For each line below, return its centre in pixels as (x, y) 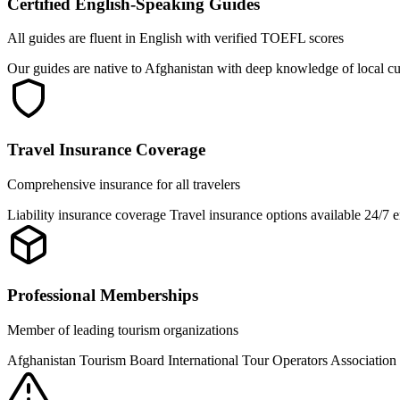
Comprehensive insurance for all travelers (124, 184)
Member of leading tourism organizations (123, 330)
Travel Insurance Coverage (106, 150)
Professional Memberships (103, 296)
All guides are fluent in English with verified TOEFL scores (175, 38)
